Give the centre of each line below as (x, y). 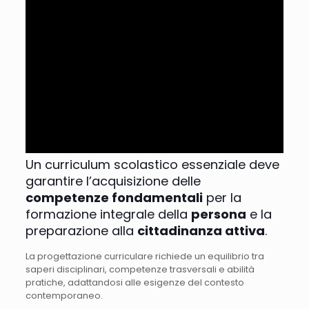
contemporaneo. (64, 295)
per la (222, 197)
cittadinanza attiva (201, 230)
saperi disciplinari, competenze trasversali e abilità (140, 269)
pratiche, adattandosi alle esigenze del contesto (134, 282)
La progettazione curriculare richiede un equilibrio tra (144, 256)
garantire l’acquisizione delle (113, 181)
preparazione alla (81, 230)
